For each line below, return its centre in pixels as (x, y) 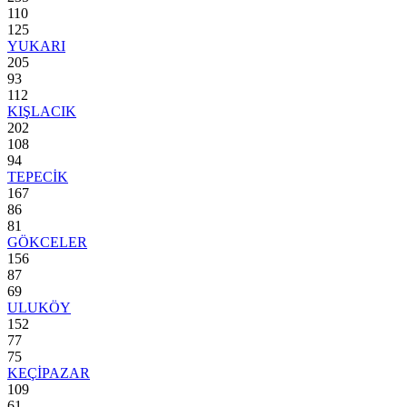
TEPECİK (38, 176)
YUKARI (36, 45)
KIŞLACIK (42, 111)
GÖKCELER (47, 242)
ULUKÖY (39, 307)
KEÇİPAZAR (49, 372)
